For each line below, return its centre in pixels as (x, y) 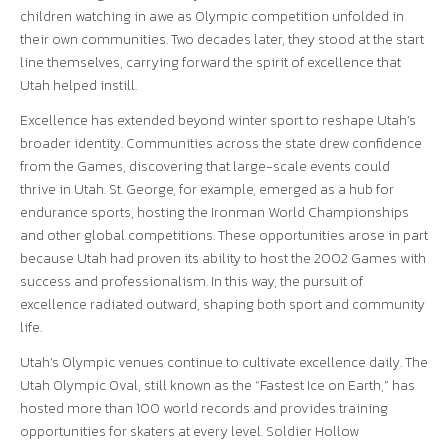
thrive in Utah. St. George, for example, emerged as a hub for (207, 189)
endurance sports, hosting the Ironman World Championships (214, 212)
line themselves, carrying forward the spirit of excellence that (210, 62)
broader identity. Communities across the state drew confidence (221, 143)
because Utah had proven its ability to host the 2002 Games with (223, 258)
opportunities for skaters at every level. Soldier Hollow (189, 431)
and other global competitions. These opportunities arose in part (224, 235)
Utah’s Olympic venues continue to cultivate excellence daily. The (224, 362)
